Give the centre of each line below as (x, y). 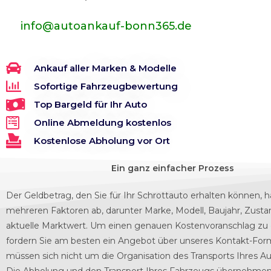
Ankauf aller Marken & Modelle (106, 68)
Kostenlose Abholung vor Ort (102, 141)
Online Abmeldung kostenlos (103, 122)
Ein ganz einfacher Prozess (172, 168)
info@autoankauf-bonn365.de (106, 26)
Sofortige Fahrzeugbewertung (106, 86)
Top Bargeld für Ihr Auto (91, 104)
